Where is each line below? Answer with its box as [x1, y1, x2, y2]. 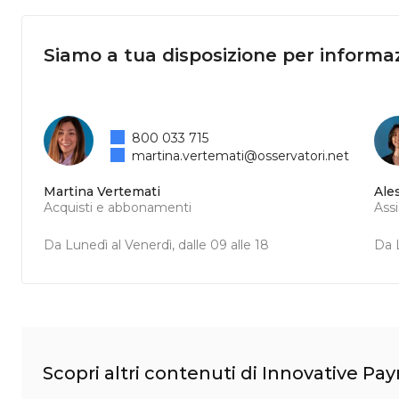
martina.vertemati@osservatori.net [132, 148, 350, 164]
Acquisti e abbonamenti [44, 199, 191, 216]
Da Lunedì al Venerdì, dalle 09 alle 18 [44, 237, 269, 253]
